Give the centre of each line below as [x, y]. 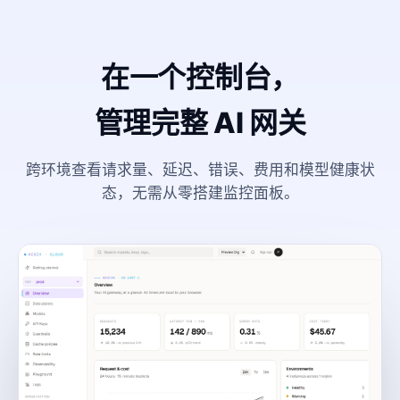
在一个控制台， [200, 77]
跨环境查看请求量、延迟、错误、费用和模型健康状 [200, 170]
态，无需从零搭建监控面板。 [200, 193]
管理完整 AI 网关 [200, 123]
